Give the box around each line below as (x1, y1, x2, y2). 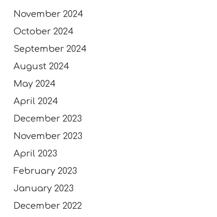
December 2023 (14, 113, 82, 124)
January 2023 (14, 183, 74, 193)
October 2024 (14, 26, 74, 36)
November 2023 (14, 131, 82, 141)
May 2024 (14, 78, 56, 89)
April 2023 (14, 148, 57, 158)
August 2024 (14, 61, 69, 71)
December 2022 (14, 201, 82, 211)
